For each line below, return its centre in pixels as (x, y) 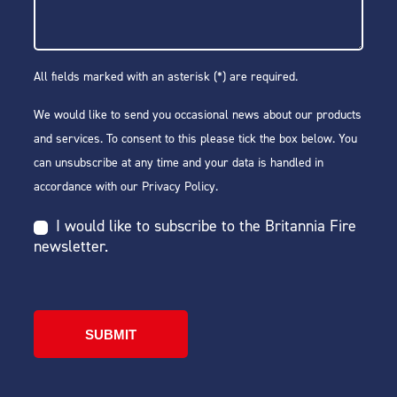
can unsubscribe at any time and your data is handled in (179, 163)
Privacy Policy (179, 187)
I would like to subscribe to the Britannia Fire (204, 226)
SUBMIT (111, 335)
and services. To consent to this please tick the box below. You (195, 139)
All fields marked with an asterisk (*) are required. (166, 77)
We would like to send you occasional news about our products (198, 115)
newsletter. (71, 246)
